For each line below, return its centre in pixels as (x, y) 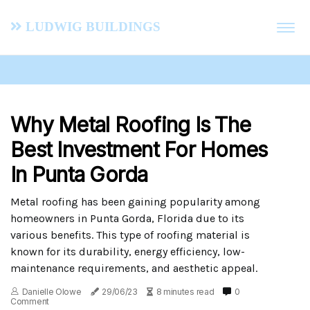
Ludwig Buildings (91, 24)
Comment (30, 301)
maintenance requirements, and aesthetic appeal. (134, 268)
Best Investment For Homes (139, 149)
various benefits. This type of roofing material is (130, 235)
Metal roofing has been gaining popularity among (135, 202)
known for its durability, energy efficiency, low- (128, 252)
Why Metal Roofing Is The (130, 125)
